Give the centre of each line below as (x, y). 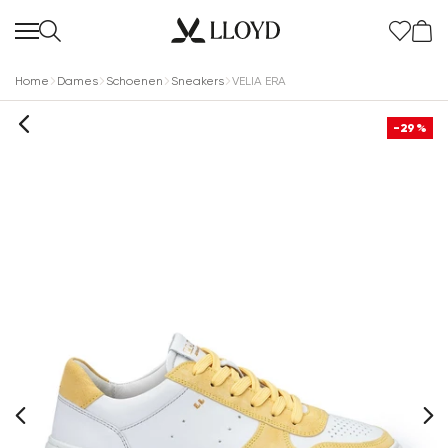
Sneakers (197, 81)
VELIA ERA (259, 81)
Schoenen (134, 81)
